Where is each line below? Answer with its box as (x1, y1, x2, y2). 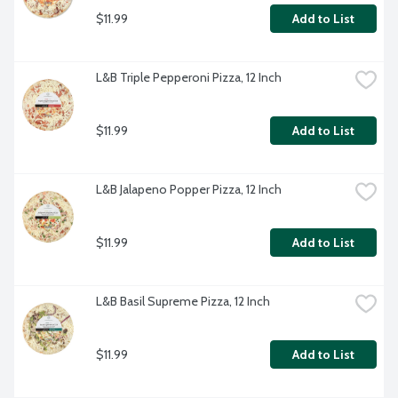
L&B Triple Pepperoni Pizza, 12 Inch (96, 69, 282, 86)
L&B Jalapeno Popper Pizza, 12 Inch (96, 181, 282, 198)
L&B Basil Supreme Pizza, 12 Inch (96, 293, 270, 310)
